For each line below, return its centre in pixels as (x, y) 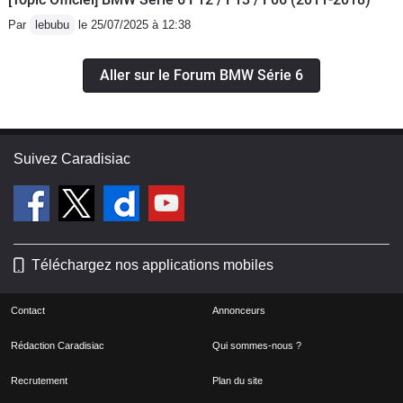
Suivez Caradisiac (72, 158)
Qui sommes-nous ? (257, 345)
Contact (28, 310)
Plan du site (237, 380)
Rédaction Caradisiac (58, 345)
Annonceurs (239, 310)
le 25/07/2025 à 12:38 (133, 24)
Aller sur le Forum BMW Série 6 (201, 75)
